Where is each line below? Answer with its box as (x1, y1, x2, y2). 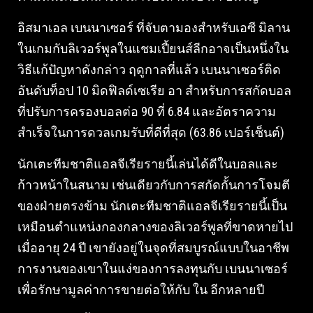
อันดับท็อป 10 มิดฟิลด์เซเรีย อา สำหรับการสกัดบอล (17, 83, 291, 98)
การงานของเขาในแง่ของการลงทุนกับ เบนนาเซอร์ (17, 261, 288, 276)
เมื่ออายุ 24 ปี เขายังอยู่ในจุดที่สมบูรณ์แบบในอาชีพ (17, 240, 289, 255)
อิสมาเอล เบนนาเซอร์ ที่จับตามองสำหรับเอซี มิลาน (17, 20, 290, 35)
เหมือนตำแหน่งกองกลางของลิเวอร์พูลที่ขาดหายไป (17, 219, 293, 234)
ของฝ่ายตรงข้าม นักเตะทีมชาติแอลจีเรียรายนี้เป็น (17, 198, 287, 213)
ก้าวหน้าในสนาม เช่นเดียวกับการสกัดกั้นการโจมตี (17, 177, 290, 192)
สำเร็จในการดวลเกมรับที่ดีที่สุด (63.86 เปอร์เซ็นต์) (17, 125, 284, 140)
